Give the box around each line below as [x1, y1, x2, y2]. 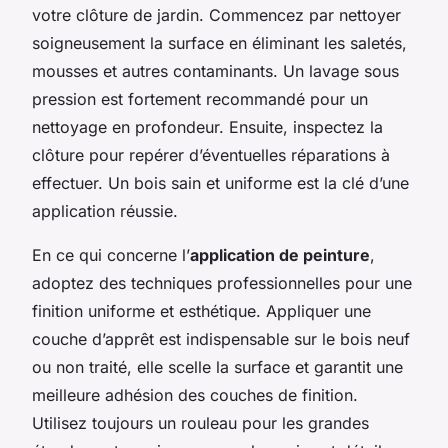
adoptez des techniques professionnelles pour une [32, 272, 412, 293]
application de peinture [190, 244, 370, 265]
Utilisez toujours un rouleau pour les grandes [32, 412, 369, 433]
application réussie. [32, 200, 178, 221]
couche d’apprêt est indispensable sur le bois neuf [32, 328, 410, 349]
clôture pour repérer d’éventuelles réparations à [32, 144, 390, 165]
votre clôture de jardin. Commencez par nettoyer [32, 4, 401, 25]
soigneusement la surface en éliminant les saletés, [32, 32, 407, 53]
